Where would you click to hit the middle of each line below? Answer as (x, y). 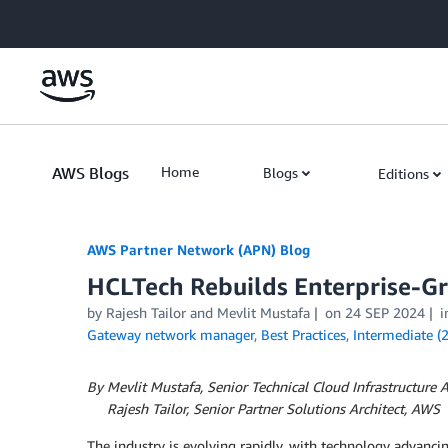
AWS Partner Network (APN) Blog (198, 249)
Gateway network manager (170, 334)
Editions (403, 173)
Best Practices (303, 334)
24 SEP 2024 (384, 312)
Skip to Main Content (75, 19)
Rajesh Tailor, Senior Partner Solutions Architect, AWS (271, 408)
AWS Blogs (90, 173)
